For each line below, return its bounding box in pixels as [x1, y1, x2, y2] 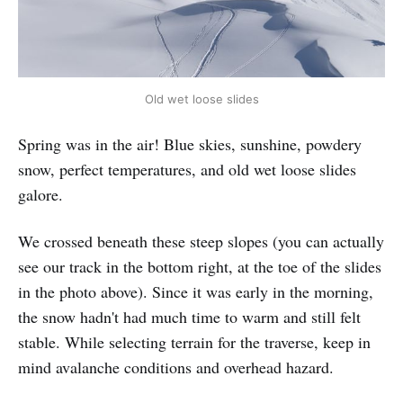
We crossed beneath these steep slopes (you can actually [18, 229, 384, 252]
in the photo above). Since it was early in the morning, [18, 280, 373, 302]
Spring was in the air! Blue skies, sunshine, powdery [18, 132, 362, 155]
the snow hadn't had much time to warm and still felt [18, 305, 361, 327]
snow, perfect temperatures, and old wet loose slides [18, 157, 356, 180]
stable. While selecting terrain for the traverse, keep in [18, 330, 371, 353]
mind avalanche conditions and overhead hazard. [18, 355, 334, 378]
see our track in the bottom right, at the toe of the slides [18, 255, 381, 277]
